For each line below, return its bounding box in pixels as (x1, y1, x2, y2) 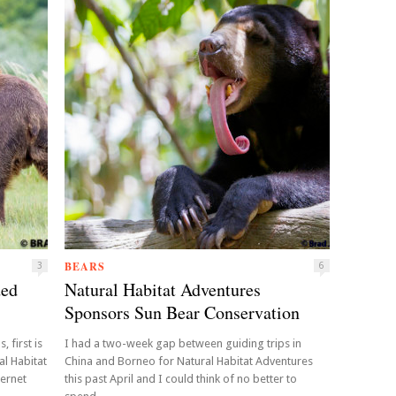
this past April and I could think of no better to (65, 372, 297, 385)
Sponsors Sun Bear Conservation (65, 301, 300, 324)
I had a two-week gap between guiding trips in (65, 337, 301, 350)
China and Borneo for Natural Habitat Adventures (65, 354, 313, 368)
